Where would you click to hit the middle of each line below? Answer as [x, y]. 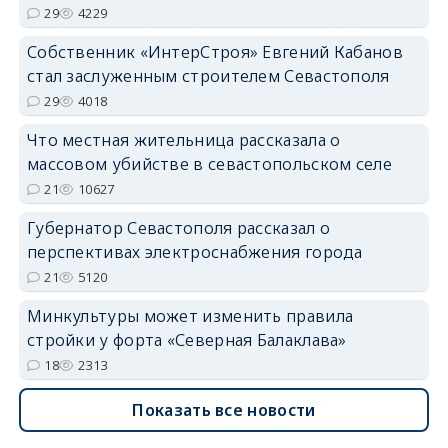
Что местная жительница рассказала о [183, 140]
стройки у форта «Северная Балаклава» [186, 340]
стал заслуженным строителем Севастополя [208, 76]
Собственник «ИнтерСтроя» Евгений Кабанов [214, 52]
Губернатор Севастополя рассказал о [178, 228]
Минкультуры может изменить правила [190, 316]
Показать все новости [224, 410]
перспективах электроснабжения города [194, 252]
